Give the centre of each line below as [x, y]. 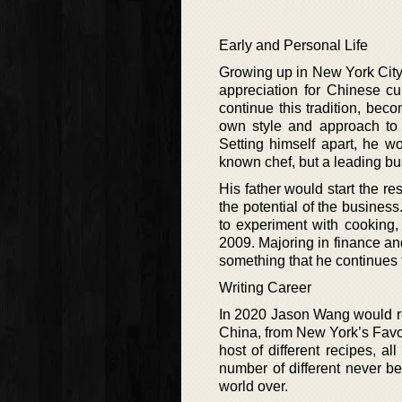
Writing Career [265, 288]
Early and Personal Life [293, 46]
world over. [253, 387]
